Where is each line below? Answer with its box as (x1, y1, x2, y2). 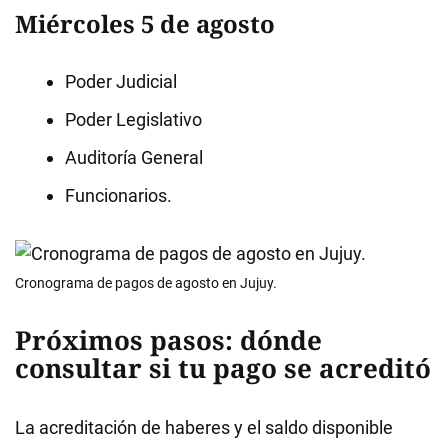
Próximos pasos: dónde (15, 322, 322, 358)
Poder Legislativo (65, 109, 202, 130)
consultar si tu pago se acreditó (15, 350, 431, 386)
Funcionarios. (65, 185, 172, 206)
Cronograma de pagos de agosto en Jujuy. (15, 275, 277, 291)
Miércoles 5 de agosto (15, 7, 275, 40)
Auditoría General (65, 147, 203, 168)
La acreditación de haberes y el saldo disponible (15, 417, 393, 438)
